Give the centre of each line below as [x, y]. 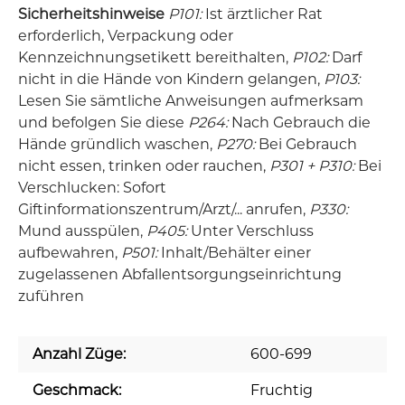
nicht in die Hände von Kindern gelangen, [171, 79]
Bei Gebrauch [306, 144]
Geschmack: [77, 390]
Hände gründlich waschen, [117, 144]
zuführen [51, 296]
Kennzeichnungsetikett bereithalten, [155, 57]
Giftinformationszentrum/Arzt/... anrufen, [164, 209]
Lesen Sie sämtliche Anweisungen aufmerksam [191, 100]
